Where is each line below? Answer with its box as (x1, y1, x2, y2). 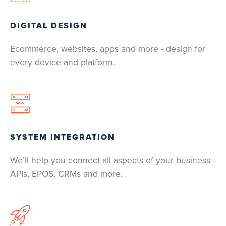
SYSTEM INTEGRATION (10, 132, 115, 143)
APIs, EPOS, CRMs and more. (10, 168, 123, 180)
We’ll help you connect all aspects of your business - (10, 155, 215, 166)
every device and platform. (10, 57, 115, 68)
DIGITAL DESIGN (10, 21, 87, 31)
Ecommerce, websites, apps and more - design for (10, 44, 205, 55)
